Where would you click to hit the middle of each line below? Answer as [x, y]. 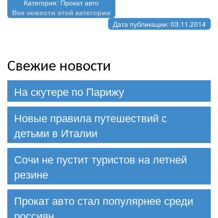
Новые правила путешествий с [91, 117]
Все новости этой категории [61, 12]
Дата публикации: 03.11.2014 [159, 24]
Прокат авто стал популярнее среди [104, 200]
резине [31, 174]
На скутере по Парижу [69, 91]
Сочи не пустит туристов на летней [100, 159]
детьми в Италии [56, 132]
